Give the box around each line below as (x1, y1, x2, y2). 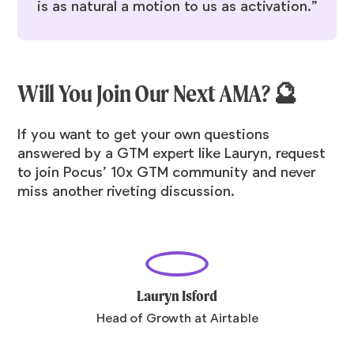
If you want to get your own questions (17, 126, 270, 143)
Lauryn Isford (137, 287, 217, 306)
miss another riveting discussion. (17, 183, 239, 200)
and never (248, 164, 316, 181)
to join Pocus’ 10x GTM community (17, 164, 249, 181)
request (276, 145, 326, 162)
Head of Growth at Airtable (96, 311, 258, 326)
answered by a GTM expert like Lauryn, (17, 145, 277, 162)
